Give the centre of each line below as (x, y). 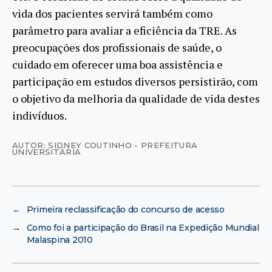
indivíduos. (39, 115)
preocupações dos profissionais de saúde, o (117, 47)
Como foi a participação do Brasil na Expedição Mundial (143, 227)
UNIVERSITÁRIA (47, 151)
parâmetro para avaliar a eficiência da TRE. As (124, 30)
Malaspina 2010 (59, 240)
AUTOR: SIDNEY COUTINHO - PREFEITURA (105, 145)
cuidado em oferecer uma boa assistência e (117, 64)
